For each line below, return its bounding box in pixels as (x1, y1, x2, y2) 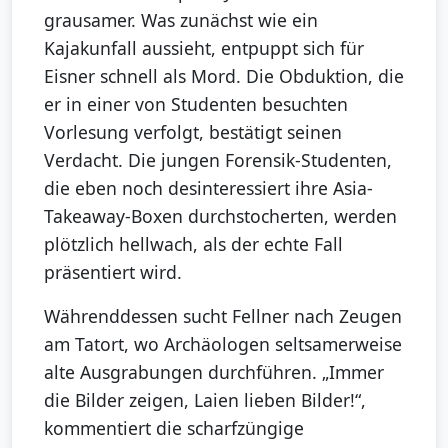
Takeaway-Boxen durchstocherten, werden (44, 204, 397, 229)
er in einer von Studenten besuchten (44, 92, 348, 117)
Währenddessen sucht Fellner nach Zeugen (44, 304, 402, 329)
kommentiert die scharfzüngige (44, 416, 304, 441)
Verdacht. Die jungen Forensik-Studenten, (44, 148, 392, 173)
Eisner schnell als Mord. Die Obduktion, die (44, 64, 404, 89)
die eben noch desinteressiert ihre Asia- (44, 176, 373, 201)
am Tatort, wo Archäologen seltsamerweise (44, 332, 402, 357)
